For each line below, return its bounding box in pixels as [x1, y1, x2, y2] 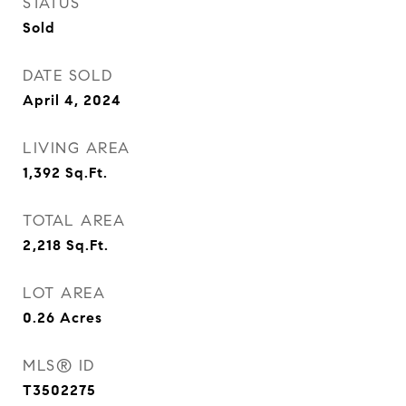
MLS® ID [23, 356, 95, 375]
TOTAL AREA [23, 211, 125, 230]
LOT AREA [23, 284, 105, 303]
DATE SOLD [23, 66, 113, 85]
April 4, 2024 [23, 92, 121, 109]
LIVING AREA [23, 139, 130, 158]
